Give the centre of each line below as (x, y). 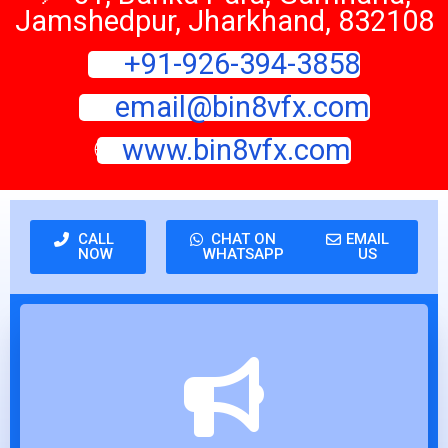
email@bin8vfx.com (242, 107)
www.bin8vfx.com (236, 150)
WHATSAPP (243, 254)
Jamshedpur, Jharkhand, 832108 (224, 21)
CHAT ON (243, 239)
